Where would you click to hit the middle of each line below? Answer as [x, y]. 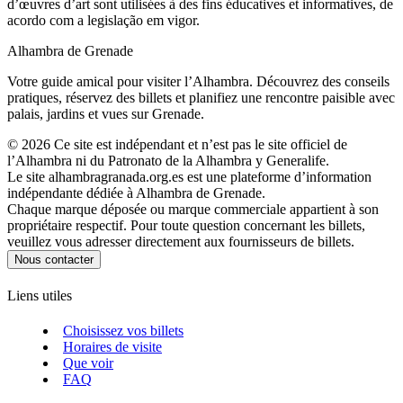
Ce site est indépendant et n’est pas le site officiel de [201, 144]
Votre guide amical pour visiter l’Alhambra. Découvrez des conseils [198, 81]
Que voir [88, 363]
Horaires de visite [112, 347]
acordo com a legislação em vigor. [103, 20]
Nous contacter [54, 259]
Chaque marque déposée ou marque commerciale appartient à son [193, 209]
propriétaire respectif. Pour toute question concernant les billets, [186, 225]
